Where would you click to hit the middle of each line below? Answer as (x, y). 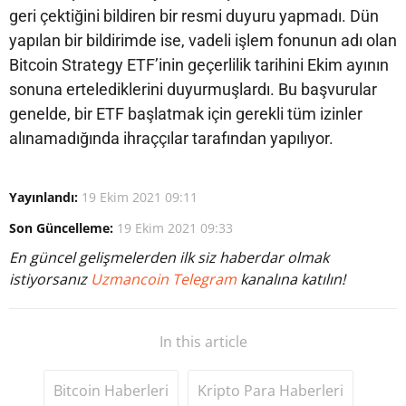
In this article (203, 341)
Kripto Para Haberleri (271, 390)
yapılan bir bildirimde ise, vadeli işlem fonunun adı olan (203, 40)
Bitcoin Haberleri (111, 390)
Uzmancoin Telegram (165, 279)
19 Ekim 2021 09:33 (175, 227)
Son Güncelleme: (61, 227)
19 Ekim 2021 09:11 (140, 197)
